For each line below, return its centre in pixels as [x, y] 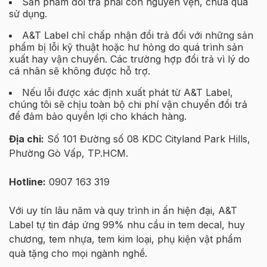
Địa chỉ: [27, 139]
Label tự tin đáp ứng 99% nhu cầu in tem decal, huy [127, 224]
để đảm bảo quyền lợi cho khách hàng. [98, 116]
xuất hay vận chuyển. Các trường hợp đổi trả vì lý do [129, 59]
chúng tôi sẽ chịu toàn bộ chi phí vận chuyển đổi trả [128, 104]
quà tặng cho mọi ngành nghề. [78, 253]
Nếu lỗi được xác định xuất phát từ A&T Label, [128, 92]
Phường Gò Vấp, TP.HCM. [69, 153]
